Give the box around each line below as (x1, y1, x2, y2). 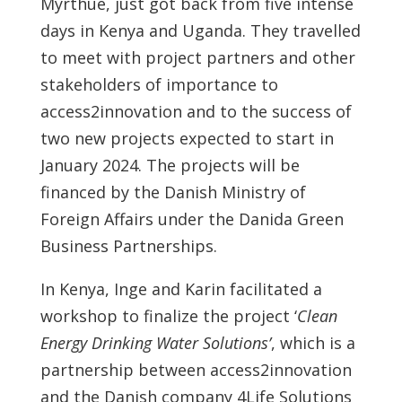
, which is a (270, 332, 355, 354)
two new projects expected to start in (39, 127, 334, 149)
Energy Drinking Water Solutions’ (39, 332, 271, 354)
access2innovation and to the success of (39, 100, 352, 122)
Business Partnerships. (39, 235, 217, 257)
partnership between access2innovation (39, 359, 352, 380)
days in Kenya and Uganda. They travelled (39, 20, 361, 41)
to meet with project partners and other (39, 47, 355, 68)
